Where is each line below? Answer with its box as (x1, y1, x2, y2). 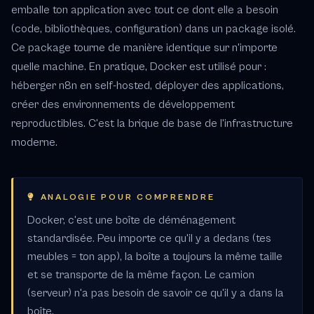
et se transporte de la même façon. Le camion (27, 268, 254, 281)
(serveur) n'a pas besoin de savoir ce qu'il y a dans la (27, 287, 284, 299)
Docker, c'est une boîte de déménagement (27, 214, 235, 226)
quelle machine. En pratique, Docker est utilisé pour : (11, 60, 266, 73)
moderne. (11, 136, 57, 149)
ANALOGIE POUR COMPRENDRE (40, 192, 215, 202)
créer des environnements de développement (11, 98, 235, 111)
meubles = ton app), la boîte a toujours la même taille (27, 250, 282, 263)
